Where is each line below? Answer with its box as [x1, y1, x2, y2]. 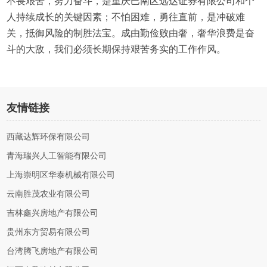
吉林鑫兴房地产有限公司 [7, 209, 99, 218]
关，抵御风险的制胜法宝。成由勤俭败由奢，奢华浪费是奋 [7, 28, 255, 38]
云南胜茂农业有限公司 [7, 190, 91, 198]
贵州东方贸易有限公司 [7, 228, 91, 237]
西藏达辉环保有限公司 [7, 132, 91, 141]
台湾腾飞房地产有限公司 [7, 247, 99, 256]
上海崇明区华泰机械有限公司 [7, 170, 116, 179]
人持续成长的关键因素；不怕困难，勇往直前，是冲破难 [7, 12, 246, 22]
